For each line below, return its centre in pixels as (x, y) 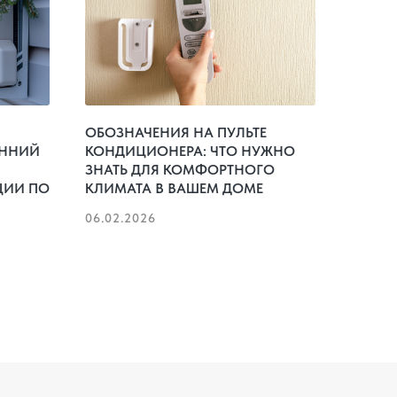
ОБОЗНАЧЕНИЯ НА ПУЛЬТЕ (176, 132)
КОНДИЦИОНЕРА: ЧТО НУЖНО (190, 151)
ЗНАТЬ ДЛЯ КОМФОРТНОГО (180, 169)
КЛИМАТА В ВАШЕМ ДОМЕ (174, 188)
